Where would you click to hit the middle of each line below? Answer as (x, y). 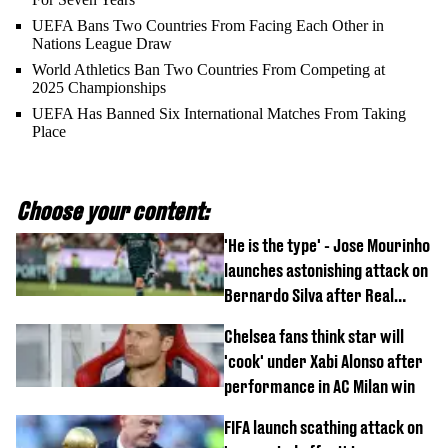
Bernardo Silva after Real (309, 295)
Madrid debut (268, 320)
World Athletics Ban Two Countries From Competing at (208, 69)
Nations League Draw (102, 43)
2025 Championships (99, 87)
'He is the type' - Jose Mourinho (327, 245)
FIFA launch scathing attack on (323, 427)
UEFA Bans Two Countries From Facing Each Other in (208, 25)
